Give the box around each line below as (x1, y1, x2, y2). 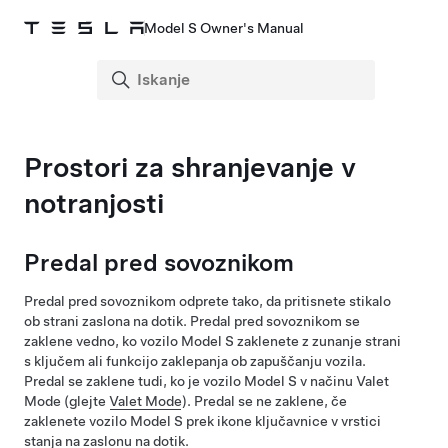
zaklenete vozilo (24, 413, 130, 429)
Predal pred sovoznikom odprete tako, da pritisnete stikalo (24, 293, 391, 309)
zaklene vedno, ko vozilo (24, 333, 181, 349)
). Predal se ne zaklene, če (182, 393, 347, 409)
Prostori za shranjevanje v (24, 150, 356, 184)
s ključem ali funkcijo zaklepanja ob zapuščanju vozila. (24, 353, 366, 369)
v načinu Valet (297, 373, 389, 389)
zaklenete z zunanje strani (234, 333, 401, 349)
